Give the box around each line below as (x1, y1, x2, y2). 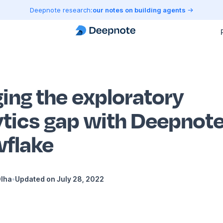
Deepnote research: (29, 5, 93, 14)
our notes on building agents (92, 5, 187, 14)
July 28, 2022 (57, 175, 104, 184)
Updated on (15, 175, 57, 184)
